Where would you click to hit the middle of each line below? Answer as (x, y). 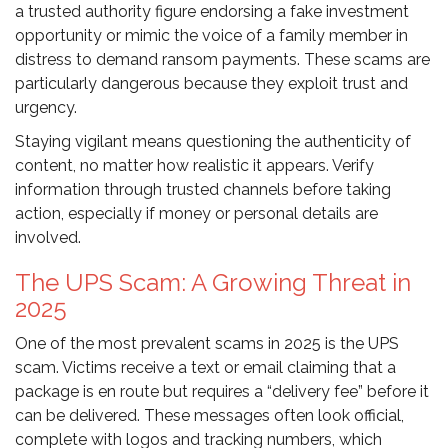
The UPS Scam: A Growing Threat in (213, 283)
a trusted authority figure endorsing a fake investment (212, 12)
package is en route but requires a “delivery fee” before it (222, 392)
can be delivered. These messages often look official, (209, 416)
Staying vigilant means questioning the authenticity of (213, 142)
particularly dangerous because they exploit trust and (211, 84)
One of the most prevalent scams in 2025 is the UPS (207, 344)
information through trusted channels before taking (203, 190)
